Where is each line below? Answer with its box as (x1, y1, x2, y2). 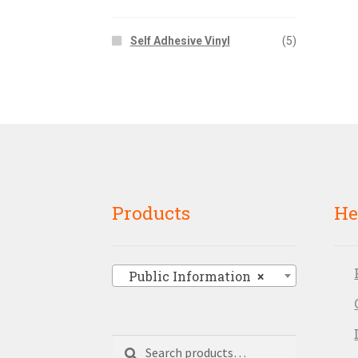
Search (111, 335, 151, 352)
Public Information (119, 268, 252, 285)
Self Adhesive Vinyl (129, 34, 230, 47)
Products (112, 201, 191, 225)
